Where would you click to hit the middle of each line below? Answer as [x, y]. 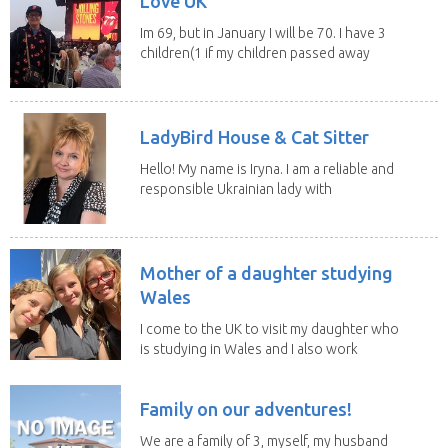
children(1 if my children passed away [255, 52]
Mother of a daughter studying [266, 272]
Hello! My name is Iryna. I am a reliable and [267, 168]
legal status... [180, 208]
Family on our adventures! [246, 408]
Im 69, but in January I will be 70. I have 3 [263, 32]
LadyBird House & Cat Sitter [254, 136]
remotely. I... [178, 368]
